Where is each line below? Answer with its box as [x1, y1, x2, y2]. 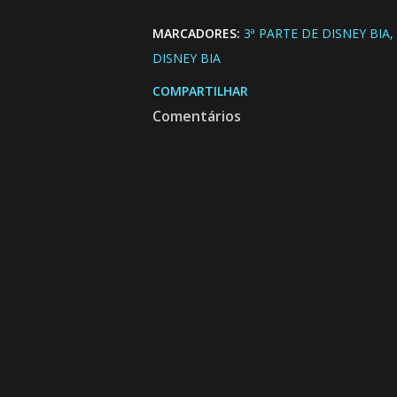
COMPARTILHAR [152, 82, 248, 99]
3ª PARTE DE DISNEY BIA [244, 24, 390, 42]
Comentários [152, 105, 241, 126]
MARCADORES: [152, 24, 240, 42]
